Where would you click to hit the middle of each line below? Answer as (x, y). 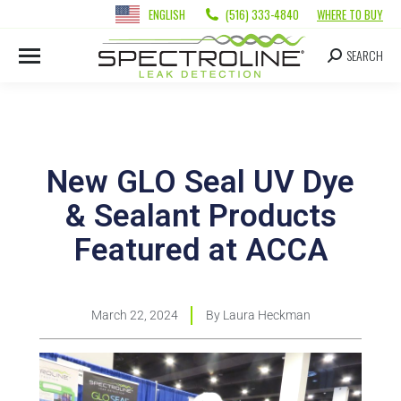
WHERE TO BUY (350, 14)
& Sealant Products (200, 217)
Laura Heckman (265, 316)
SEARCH (365, 55)
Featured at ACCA (200, 251)
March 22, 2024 (134, 316)
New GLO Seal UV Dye (200, 183)
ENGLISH (167, 14)
